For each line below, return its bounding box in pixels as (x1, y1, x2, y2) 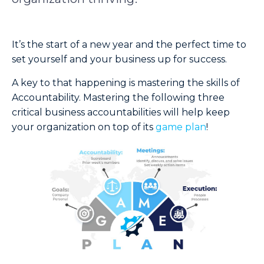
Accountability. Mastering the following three (12, 91, 225, 103)
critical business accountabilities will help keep (12, 106, 230, 118)
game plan (156, 121, 206, 133)
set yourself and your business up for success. (12, 54, 227, 65)
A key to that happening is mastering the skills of (12, 77, 240, 88)
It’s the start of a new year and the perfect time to (12, 39, 246, 51)
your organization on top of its (12, 121, 156, 133)
